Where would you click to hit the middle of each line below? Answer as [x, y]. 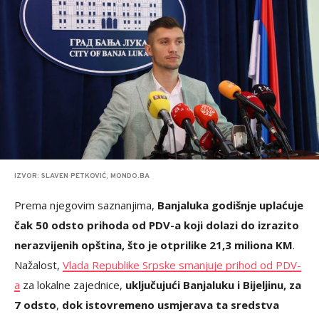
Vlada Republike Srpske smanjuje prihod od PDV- [182, 265]
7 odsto [35, 305]
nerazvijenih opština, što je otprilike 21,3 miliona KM [153, 245]
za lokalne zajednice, [73, 285]
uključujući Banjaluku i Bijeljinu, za [213, 285]
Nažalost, [38, 265]
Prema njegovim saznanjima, [86, 205]
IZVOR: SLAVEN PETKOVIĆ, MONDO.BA [82, 176]
